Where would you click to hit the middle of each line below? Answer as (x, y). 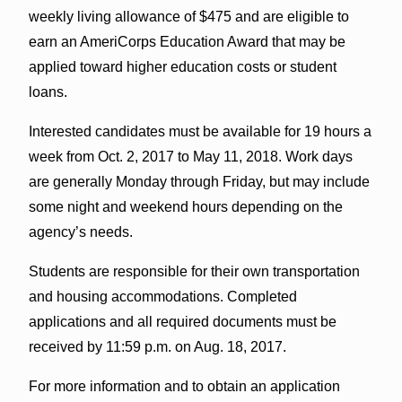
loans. (48, 92)
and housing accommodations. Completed (162, 296)
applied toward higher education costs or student (182, 66)
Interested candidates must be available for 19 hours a (200, 131)
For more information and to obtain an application (184, 386)
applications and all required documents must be (182, 321)
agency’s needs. (80, 232)
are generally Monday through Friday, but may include (199, 181)
